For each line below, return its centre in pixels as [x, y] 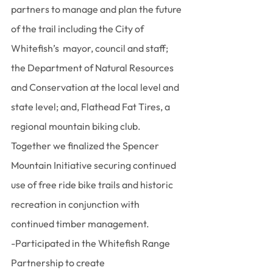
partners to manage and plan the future [97, 9]
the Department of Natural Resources [93, 68]
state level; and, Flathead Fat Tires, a [91, 107]
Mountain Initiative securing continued [94, 165]
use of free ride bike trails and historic [93, 185]
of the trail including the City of [78, 29]
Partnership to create [59, 263]
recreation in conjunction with [76, 204]
